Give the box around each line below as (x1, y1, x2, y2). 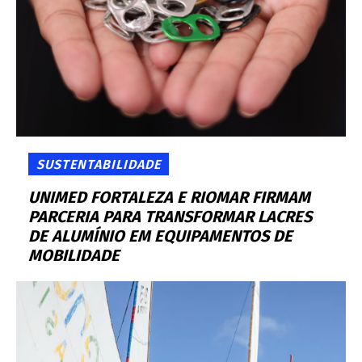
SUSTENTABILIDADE (36, 157, 161, 173)
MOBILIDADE (28, 246, 120, 266)
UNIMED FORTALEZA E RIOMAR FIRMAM (28, 187, 310, 208)
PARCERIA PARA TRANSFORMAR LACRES (28, 207, 312, 227)
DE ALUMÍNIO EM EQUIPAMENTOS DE (28, 226, 293, 246)
